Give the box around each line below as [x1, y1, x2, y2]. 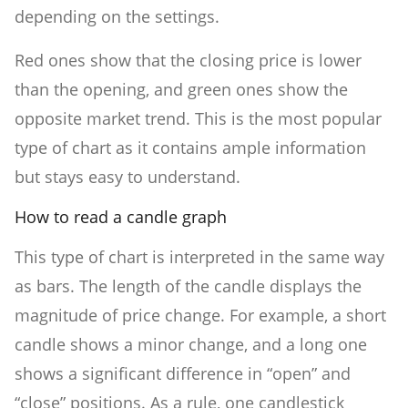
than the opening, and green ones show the [15, 78, 348, 101]
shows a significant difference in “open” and [15, 362, 351, 385]
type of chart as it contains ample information [15, 137, 366, 159]
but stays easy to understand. [15, 166, 240, 189]
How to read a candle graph [15, 206, 227, 229]
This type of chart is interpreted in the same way [15, 246, 384, 269]
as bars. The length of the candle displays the [15, 275, 362, 298]
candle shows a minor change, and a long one [15, 333, 367, 356]
